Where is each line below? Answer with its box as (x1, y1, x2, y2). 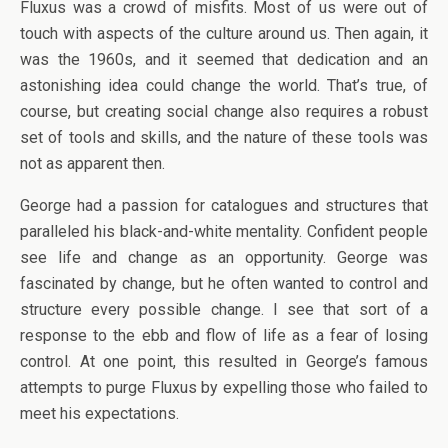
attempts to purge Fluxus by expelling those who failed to (20, 378, 428, 397)
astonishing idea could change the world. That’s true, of (20, 76, 428, 95)
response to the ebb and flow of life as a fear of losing (20, 326, 428, 345)
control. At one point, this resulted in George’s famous (20, 352, 428, 371)
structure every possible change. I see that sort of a (20, 300, 428, 319)
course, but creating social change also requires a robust (20, 102, 428, 121)
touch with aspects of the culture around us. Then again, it (20, 24, 428, 43)
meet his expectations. (20, 404, 179, 423)
